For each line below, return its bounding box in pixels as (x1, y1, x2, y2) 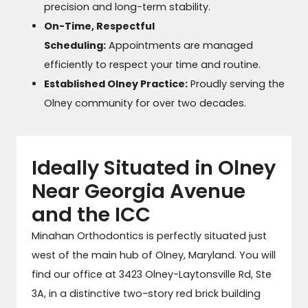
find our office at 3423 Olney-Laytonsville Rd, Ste (31, 267, 272, 281)
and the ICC (31, 200, 151, 228)
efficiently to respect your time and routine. (44, 57, 261, 71)
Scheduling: (44, 38, 107, 52)
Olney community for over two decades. (44, 96, 247, 110)
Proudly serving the (188, 76, 285, 91)
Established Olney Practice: (44, 76, 188, 91)
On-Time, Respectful (44, 19, 155, 33)
